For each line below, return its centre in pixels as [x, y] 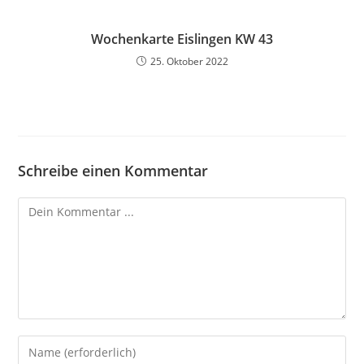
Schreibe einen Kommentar [113, 171]
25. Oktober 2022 [189, 61]
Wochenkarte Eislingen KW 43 [182, 39]
